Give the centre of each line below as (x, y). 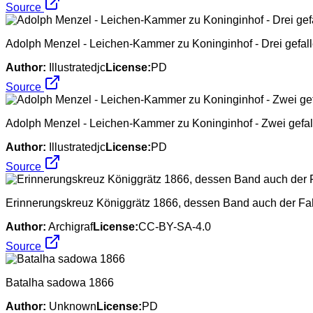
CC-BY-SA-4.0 (175, 226)
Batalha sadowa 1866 (60, 282)
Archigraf (71, 226)
